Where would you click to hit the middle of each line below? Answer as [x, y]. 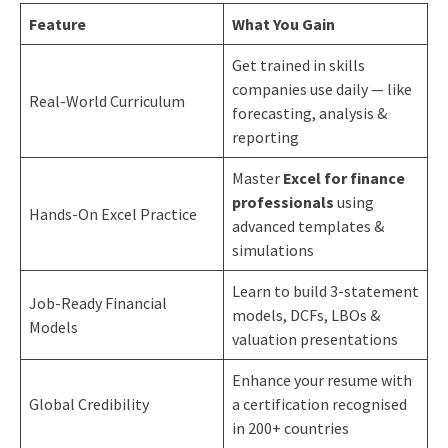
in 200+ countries [290, 427]
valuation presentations [314, 338]
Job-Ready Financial [97, 302]
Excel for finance [343, 177]
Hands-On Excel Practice [112, 213]
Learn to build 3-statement [325, 290]
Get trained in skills [298, 64]
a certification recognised [319, 403]
